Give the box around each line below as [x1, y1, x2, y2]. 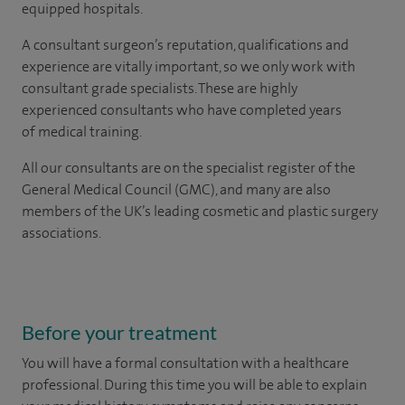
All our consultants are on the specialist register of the [22, 158, 355, 177]
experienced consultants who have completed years [22, 100, 342, 119]
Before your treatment [22, 320, 217, 344]
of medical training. [22, 122, 142, 141]
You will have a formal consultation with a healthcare [22, 353, 349, 372]
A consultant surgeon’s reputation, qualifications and [22, 35, 349, 54]
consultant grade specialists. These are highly [22, 79, 297, 98]
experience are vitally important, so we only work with [22, 57, 355, 76]
